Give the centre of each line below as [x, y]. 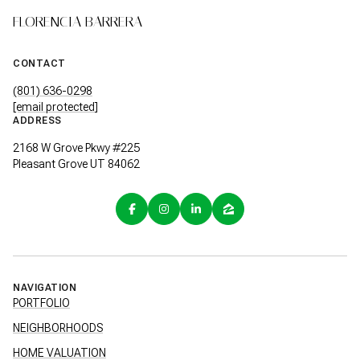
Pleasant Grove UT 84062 [76, 164]
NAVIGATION [45, 288]
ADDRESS [37, 120]
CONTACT [39, 63]
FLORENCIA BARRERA [78, 21]
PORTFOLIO [41, 303]
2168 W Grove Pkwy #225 [76, 147]
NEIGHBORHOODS [58, 328]
